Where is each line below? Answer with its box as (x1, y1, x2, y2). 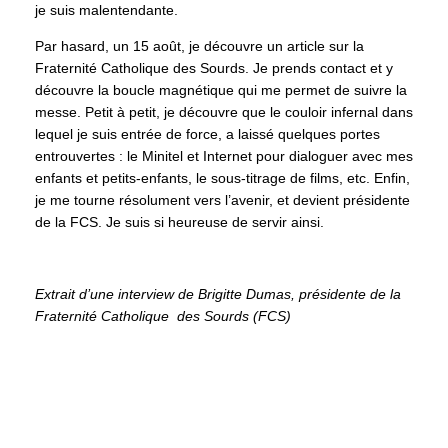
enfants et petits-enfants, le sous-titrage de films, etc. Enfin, (35, 170, 410, 187)
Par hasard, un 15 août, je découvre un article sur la (35, 38, 364, 55)
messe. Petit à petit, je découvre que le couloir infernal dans (35, 104, 413, 121)
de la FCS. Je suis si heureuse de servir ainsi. (35, 214, 324, 231)
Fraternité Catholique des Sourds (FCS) (35, 308, 383, 325)
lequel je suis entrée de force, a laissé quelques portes (35, 126, 380, 143)
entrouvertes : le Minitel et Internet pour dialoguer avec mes (35, 148, 413, 165)
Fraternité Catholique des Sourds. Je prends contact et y (35, 60, 393, 77)
